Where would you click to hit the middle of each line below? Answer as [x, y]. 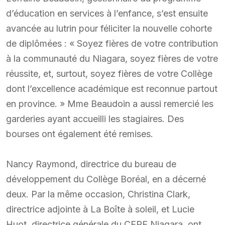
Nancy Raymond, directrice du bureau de [91, 164]
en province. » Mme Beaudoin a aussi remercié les [110, 103]
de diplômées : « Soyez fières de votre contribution [112, 43]
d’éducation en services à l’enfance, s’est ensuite [107, 13]
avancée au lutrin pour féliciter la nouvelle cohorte [109, 28]
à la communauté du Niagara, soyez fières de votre [112, 58]
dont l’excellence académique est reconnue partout [112, 88]
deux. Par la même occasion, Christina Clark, [98, 194]
